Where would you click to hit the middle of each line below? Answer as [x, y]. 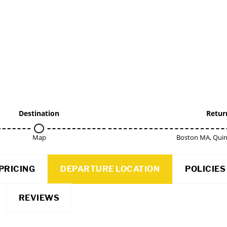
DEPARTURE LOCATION [110, 169]
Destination [39, 113]
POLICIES [205, 169]
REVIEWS [39, 198]
